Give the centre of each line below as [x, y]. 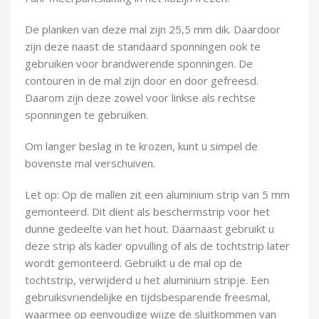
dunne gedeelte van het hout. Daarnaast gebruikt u [150, 228]
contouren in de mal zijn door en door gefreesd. [142, 80]
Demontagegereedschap [137, 11]
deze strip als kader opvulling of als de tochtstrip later [157, 245]
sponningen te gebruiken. [87, 114]
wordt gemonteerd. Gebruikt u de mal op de [134, 262]
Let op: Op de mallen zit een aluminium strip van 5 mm [157, 194]
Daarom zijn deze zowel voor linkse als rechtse [140, 97]
